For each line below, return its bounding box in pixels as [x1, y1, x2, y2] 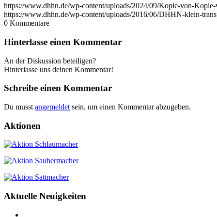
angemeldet [35, 103, 70, 111]
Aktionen [4, 120, 41, 131]
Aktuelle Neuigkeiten [4, 191, 86, 201]
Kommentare [10, 19, 49, 28]
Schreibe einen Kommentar [4, 83, 112, 93]
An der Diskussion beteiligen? [4, 56, 96, 65]
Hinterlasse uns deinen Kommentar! [4, 65, 113, 74]
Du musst [4, 103, 35, 111]
